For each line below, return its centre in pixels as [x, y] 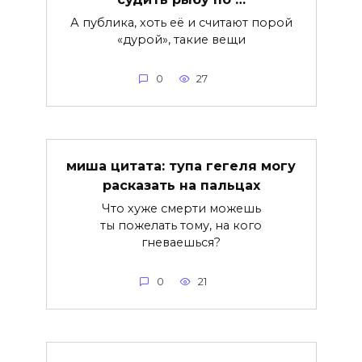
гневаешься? [181, 242]
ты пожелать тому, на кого [181, 225]
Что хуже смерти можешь [181, 208]
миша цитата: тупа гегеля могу [181, 166]
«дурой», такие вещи [181, 39]
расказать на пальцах [181, 185]
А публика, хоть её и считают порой [181, 22]
